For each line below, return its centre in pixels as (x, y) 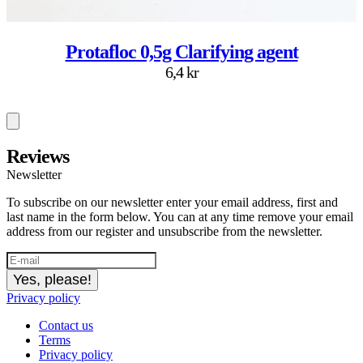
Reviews (38, 157)
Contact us (66, 326)
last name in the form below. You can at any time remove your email (180, 217)
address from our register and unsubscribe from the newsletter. (164, 232)
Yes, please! (52, 280)
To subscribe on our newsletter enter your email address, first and (172, 203)
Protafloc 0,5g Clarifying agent (181, 52)
